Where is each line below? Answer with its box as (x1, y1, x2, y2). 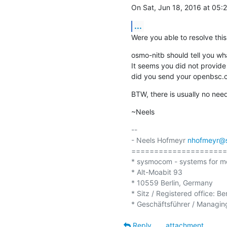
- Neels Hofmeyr (131, 135, 187, 144)
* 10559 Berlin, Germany (131, 178, 213, 187)
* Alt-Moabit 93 (131, 167, 182, 176)
